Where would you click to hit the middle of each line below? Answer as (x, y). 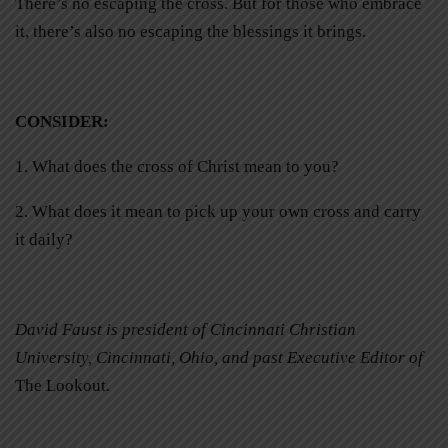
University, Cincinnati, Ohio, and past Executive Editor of (219, 357)
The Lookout (60, 385)
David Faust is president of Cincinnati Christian (185, 329)
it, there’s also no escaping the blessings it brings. (190, 31)
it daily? (44, 239)
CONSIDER (59, 121)
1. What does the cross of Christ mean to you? (177, 166)
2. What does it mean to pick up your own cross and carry (218, 211)
